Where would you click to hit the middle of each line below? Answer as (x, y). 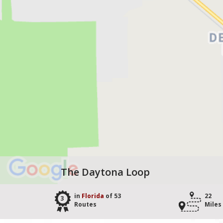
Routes (85, 205)
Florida (93, 196)
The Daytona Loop (105, 172)
